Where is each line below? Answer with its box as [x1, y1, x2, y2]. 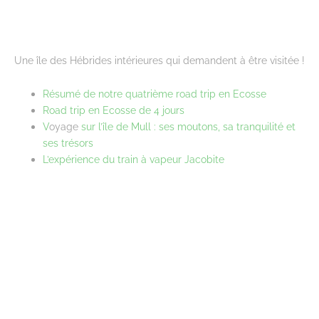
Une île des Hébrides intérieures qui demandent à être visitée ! [14, 53, 305, 66]
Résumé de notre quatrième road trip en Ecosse [43, 87, 266, 100]
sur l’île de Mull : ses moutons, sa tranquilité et [78, 120, 296, 132]
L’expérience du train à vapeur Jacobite [43, 152, 224, 165]
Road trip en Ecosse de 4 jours [43, 103, 187, 116]
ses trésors [43, 136, 93, 149]
